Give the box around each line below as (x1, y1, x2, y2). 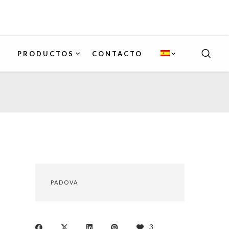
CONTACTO (92, 50, 143, 58)
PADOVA (50, 179, 78, 186)
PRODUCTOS (17, 50, 74, 58)
